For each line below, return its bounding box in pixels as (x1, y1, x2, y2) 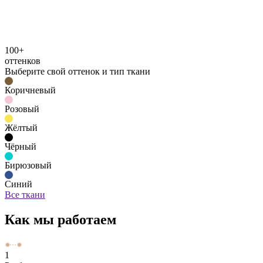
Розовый (5, 103, 39, 114)
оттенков (5, 55, 41, 66)
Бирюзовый (5, 160, 52, 170)
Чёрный (5, 141, 36, 151)
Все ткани (5, 189, 45, 200)
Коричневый (5, 85, 56, 95)
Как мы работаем (5, 211, 116, 227)
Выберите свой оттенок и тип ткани (5, 66, 150, 76)
